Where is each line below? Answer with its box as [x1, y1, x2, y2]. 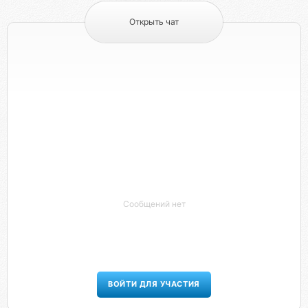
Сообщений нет [122, 198, 186, 209]
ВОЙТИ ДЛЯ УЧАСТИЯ [108, 279, 200, 289]
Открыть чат [129, 16, 179, 27]
